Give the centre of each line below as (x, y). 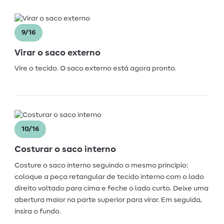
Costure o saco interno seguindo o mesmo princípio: (101, 165)
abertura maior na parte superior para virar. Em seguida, (108, 200)
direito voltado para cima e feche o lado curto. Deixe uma (111, 188)
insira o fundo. (38, 211)
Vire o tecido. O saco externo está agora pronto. (95, 69)
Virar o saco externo (57, 53)
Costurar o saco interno (65, 150)
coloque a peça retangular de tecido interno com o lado (109, 177)
